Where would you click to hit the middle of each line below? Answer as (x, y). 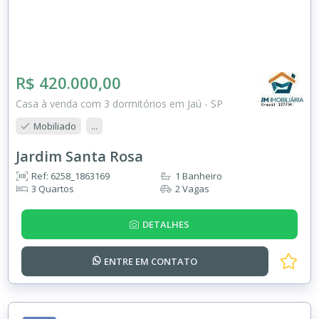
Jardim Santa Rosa (80, 156)
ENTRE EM (128, 261)
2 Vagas (192, 188)
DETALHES (166, 224)
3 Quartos (53, 188)
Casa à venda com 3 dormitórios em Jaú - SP (120, 103)
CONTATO (174, 261)
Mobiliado (55, 126)
